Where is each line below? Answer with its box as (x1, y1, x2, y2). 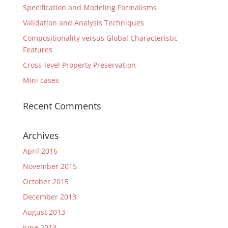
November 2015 (22, 161, 77, 171)
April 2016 (22, 146, 58, 156)
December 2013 (22, 192, 76, 202)
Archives (22, 129, 59, 141)
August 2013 (22, 207, 65, 217)
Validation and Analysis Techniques (22, 18, 144, 27)
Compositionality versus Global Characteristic (22, 33, 178, 43)
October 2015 (22, 177, 69, 186)
